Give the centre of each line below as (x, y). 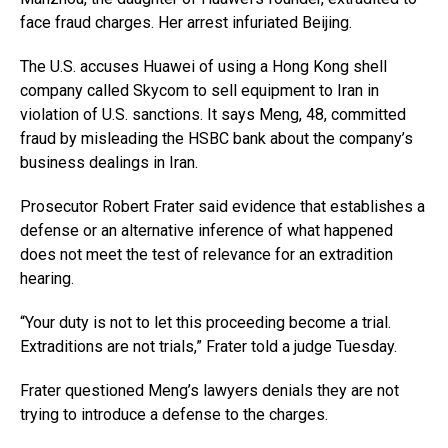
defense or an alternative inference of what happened (206, 230)
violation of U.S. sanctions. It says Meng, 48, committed (213, 114)
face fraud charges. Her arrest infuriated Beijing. (186, 22)
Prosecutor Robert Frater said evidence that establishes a (222, 206)
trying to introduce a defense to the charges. (174, 414)
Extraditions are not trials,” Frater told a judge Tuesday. (208, 346)
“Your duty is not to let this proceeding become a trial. (205, 322)
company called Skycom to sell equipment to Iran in (199, 90)
